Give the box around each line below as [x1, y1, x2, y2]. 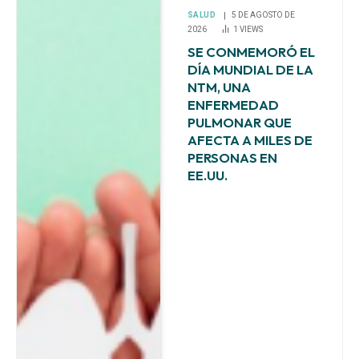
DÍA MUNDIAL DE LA [187, 60, 313, 78]
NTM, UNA [187, 78, 251, 95]
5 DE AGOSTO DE [232, 10, 296, 19]
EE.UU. [187, 166, 228, 184]
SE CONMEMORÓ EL [187, 42, 315, 60]
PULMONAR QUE [187, 113, 292, 131]
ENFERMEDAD [187, 95, 279, 113]
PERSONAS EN [187, 148, 277, 166]
